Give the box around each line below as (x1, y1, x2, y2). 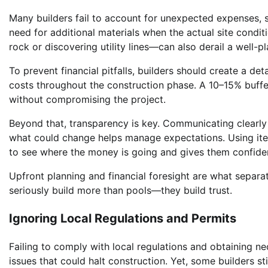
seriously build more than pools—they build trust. (9, 184, 232, 197)
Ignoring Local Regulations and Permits (9, 211, 236, 226)
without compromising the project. (9, 93, 166, 106)
